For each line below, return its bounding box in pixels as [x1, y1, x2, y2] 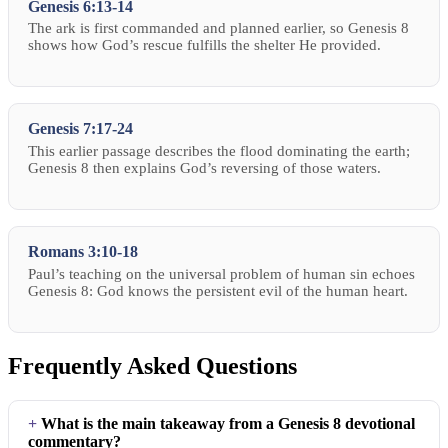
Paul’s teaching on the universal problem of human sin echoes [28, 266, 416, 282]
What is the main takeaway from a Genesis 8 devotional [41, 415, 416, 433]
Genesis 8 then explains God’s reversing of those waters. [28, 160, 382, 177]
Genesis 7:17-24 [28, 120, 134, 138]
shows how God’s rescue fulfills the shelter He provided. [28, 37, 382, 54]
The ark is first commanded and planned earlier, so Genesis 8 [28, 20, 410, 37]
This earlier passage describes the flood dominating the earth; [28, 143, 411, 160]
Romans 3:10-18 [28, 243, 139, 261]
